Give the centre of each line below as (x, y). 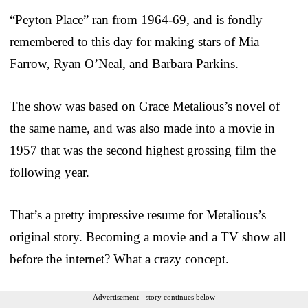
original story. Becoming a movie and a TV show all (148, 236)
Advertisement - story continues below (154, 297)
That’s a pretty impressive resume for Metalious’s (138, 214)
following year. (49, 172)
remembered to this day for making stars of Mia (134, 41)
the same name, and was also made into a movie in (142, 128)
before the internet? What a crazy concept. (119, 258)
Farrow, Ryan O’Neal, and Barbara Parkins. (124, 63)
